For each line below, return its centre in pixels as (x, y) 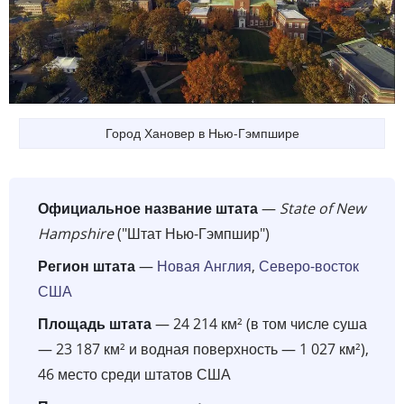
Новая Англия (204, 266)
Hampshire (76, 233)
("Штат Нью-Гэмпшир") (192, 233)
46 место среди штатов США (134, 374)
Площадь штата (95, 323)
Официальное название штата (148, 208)
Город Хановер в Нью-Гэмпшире (202, 133)
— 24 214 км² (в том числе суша (259, 323)
